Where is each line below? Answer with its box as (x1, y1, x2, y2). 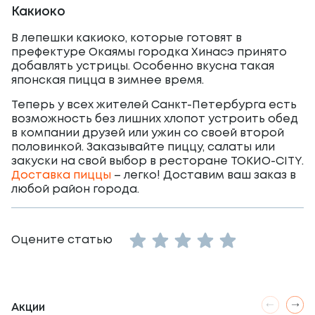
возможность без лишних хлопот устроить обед (11, 114, 298, 124)
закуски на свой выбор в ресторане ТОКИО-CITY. (11, 156, 304, 167)
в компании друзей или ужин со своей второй (11, 128, 284, 139)
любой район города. (11, 184, 139, 195)
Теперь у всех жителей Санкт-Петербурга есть (11, 100, 297, 110)
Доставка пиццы (11, 170, 111, 181)
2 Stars (148, 247, 223, 268)
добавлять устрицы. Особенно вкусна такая (11, 61, 274, 72)
